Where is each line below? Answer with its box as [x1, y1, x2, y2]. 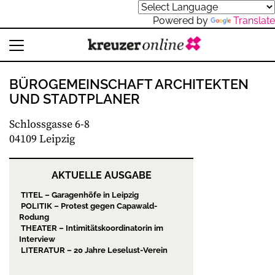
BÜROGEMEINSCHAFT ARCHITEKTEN [9, 76, 249, 92]
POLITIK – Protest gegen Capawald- [19, 201, 157, 211]
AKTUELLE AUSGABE [51, 169, 152, 181]
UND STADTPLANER [9, 91, 140, 107]
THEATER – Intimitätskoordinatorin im [19, 223, 163, 233]
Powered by [153, 15, 211, 26]
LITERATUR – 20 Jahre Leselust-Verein [19, 246, 168, 255]
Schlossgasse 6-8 [9, 117, 90, 131]
